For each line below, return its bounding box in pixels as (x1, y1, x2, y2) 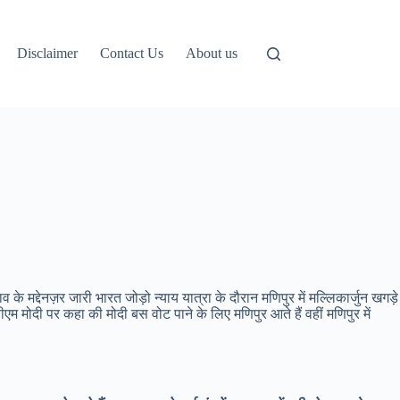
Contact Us (100, 46, 164, 61)
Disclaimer (17, 46, 79, 61)
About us (186, 46, 238, 61)
